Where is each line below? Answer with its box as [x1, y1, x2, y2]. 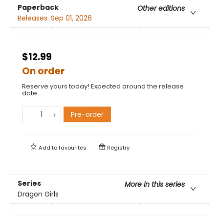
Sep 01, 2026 [51, 13, 92, 23]
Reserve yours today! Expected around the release [22, 81, 184, 91]
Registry [106, 143, 130, 152]
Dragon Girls [18, 189, 59, 199]
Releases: [18, 13, 51, 23]
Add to [37, 143, 59, 152]
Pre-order [71, 109, 104, 119]
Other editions [137, 3, 185, 14]
